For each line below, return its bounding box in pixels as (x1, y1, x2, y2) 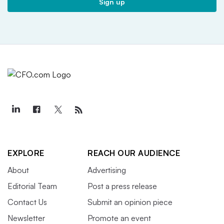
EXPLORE (7, 147, 44, 158)
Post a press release (87, 180, 157, 191)
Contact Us (7, 196, 47, 207)
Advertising (87, 164, 126, 175)
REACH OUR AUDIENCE (87, 147, 180, 158)
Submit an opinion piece (87, 196, 172, 207)
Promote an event (87, 212, 151, 223)
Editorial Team (7, 180, 57, 191)
